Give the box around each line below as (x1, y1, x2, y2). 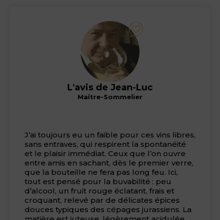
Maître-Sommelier (78, 93, 142, 101)
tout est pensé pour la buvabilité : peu (25, 177, 171, 187)
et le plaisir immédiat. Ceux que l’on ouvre (25, 149, 186, 159)
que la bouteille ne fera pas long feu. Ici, (25, 167, 178, 177)
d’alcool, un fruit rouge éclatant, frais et (25, 186, 174, 196)
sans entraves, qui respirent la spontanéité (25, 139, 186, 149)
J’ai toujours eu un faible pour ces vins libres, (25, 130, 195, 140)
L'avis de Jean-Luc (67, 82, 153, 93)
